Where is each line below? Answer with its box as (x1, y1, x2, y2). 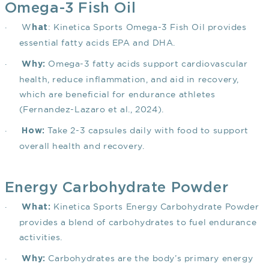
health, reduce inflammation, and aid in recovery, (19, 74, 239, 85)
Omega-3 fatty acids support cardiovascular (45, 59, 248, 69)
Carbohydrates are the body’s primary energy (45, 253, 253, 264)
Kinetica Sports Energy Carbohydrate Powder (50, 202, 259, 212)
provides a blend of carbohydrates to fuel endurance (19, 217, 257, 228)
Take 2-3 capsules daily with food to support (44, 125, 249, 136)
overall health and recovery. (19, 141, 145, 151)
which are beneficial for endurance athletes (19, 89, 216, 100)
